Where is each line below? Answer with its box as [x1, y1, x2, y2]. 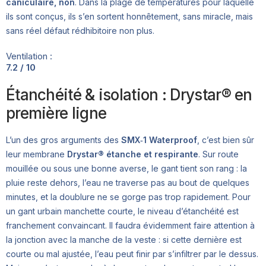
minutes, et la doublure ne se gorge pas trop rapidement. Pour [6, 192, 251, 202]
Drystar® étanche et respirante [67, 149, 198, 160]
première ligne [6, 104, 107, 123]
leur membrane [6, 149, 67, 160]
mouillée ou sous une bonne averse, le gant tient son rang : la [6, 163, 247, 174]
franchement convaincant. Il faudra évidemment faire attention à [6, 220, 255, 231]
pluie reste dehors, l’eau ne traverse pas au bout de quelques [6, 178, 249, 188]
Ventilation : [6, 50, 52, 62]
